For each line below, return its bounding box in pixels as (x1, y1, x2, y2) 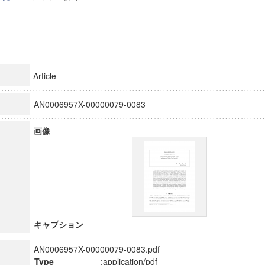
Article (33, 70, 56, 82)
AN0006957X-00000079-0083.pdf (33, 243, 160, 255)
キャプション (33, 218, 83, 230)
